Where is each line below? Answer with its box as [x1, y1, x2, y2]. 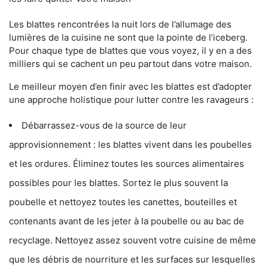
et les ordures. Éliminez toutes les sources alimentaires [9, 158, 244, 170]
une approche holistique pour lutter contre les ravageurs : [9, 94, 254, 106]
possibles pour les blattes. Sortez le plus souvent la [9, 177, 228, 189]
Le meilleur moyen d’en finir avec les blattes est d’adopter [9, 81, 252, 93]
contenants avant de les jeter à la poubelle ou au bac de [9, 215, 244, 227]
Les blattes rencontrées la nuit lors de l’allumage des [9, 19, 232, 31]
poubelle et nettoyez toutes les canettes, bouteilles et [9, 196, 237, 208]
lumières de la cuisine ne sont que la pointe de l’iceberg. [9, 32, 248, 44]
